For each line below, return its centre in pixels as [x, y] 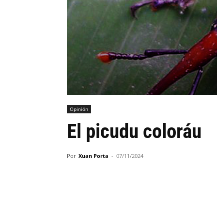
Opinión [79, 109]
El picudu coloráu [134, 132]
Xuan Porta [93, 156]
